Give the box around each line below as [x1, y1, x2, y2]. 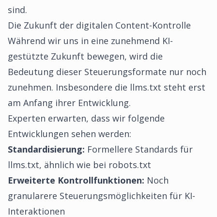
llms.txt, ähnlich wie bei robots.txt [8, 159, 151, 170]
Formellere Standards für [85, 143, 193, 155]
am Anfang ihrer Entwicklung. [8, 97, 131, 108]
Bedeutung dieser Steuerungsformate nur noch [8, 66, 206, 77]
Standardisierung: [8, 143, 85, 155]
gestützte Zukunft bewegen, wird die [8, 50, 163, 62]
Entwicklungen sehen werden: [8, 128, 131, 139]
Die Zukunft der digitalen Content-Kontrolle [8, 19, 191, 31]
